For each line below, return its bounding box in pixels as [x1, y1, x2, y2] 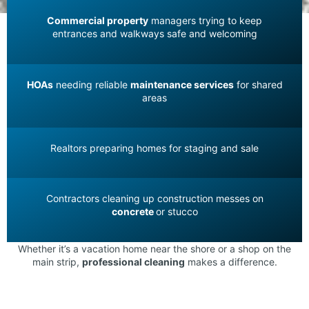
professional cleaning [81, 255, 185, 268]
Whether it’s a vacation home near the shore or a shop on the [18, 242, 291, 255]
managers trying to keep [148, 14, 262, 27]
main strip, [32, 255, 82, 268]
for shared [233, 78, 283, 90]
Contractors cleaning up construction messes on [46, 192, 263, 205]
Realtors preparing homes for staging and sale [50, 141, 259, 154]
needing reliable [52, 78, 130, 90]
